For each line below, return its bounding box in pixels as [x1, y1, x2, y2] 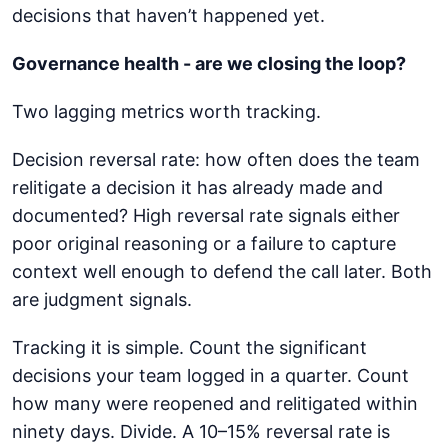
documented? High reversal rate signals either [12, 205, 400, 227]
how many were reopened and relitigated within [12, 393, 418, 415]
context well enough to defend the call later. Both [12, 261, 432, 283]
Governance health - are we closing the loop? [12, 53, 406, 75]
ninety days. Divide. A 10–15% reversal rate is [12, 421, 390, 443]
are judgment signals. [12, 289, 192, 311]
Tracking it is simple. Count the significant [12, 337, 367, 359]
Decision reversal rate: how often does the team [12, 149, 420, 171]
